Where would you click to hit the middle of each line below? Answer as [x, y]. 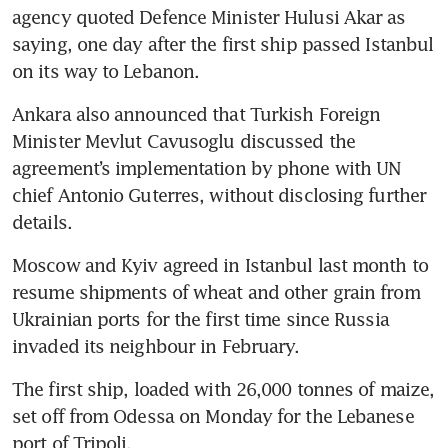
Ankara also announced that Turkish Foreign [196, 114]
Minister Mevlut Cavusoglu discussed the [183, 141]
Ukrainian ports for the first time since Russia [200, 319]
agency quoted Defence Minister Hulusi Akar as [209, 17]
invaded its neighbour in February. [156, 346]
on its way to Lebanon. [106, 71]
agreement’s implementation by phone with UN [207, 168]
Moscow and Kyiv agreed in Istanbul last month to [220, 265]
